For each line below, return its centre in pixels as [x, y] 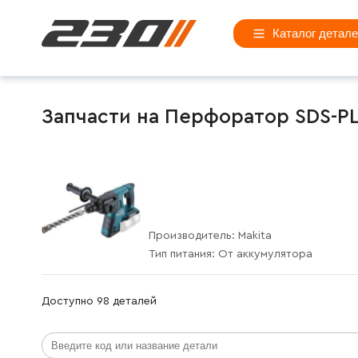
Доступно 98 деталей [99, 301]
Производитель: [193, 235]
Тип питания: [183, 254]
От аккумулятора [265, 254]
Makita [255, 235]
